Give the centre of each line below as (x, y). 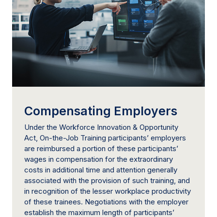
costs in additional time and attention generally (101, 170)
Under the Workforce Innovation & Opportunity (101, 127)
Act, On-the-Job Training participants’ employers (105, 138)
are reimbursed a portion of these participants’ (101, 148)
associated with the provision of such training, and (107, 180)
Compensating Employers (101, 111)
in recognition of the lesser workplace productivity (108, 191)
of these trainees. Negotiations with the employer (106, 201)
